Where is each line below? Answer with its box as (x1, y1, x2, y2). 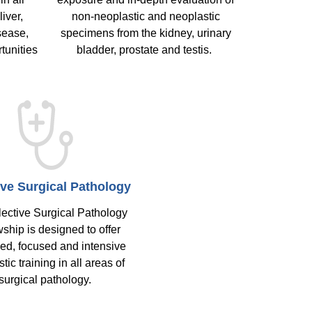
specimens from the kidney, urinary (60, 27, 231, 39)
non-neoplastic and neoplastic (71, 10, 220, 22)
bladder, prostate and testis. (77, 44, 215, 56)
